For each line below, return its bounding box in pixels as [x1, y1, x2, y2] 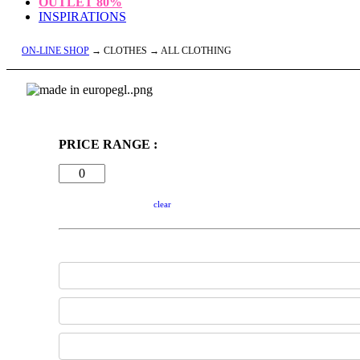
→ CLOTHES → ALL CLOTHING [89, 45, 231, 56]
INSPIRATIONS [39, 10, 126, 23]
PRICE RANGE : [59, 137, 157, 151]
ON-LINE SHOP [22, 45, 89, 56]
